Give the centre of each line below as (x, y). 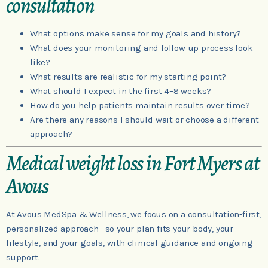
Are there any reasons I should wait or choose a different (144, 120)
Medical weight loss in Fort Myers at (133, 163)
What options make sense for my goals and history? (136, 34)
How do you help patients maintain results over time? (140, 106)
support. (23, 257)
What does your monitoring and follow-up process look (141, 48)
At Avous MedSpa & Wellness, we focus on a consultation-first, (134, 214)
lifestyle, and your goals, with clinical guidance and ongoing (130, 243)
